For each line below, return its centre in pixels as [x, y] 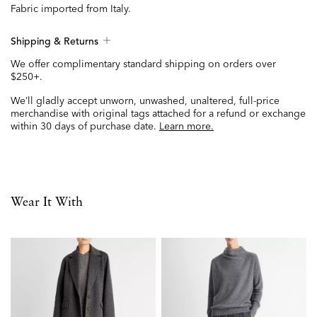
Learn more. [186, 126]
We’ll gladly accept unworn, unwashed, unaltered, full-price [145, 101]
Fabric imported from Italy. [71, 9]
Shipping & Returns [54, 42]
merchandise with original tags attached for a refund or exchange [158, 114]
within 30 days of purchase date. [85, 126]
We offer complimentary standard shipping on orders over [143, 64]
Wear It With [47, 203]
